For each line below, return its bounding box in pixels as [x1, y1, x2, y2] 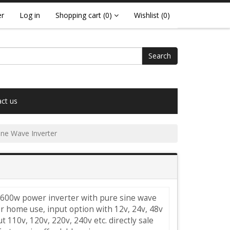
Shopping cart [55, 10, 101, 20]
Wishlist [134, 10, 159, 20]
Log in [20, 10, 40, 20]
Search [148, 51, 171, 61]
